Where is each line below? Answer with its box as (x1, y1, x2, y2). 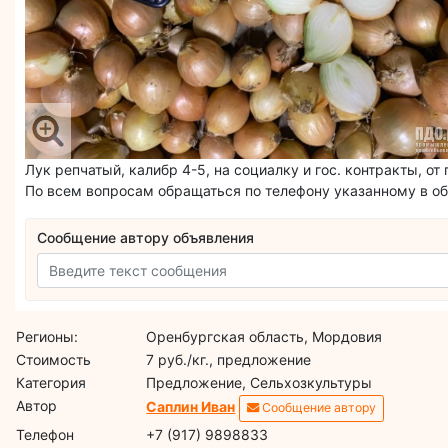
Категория (16, 373, 87, 391)
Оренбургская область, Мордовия (146, 327, 383, 345)
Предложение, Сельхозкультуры (146, 373, 373, 391)
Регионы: (16, 327, 79, 345)
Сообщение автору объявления (37, 229, 255, 247)
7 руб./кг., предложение (146, 350, 312, 368)
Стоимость (16, 350, 92, 368)
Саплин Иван (146, 397, 236, 415)
